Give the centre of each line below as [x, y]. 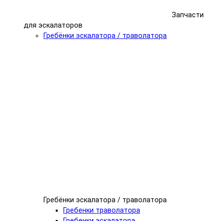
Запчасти [188, 15]
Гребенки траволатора [102, 211]
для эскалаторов [53, 26]
